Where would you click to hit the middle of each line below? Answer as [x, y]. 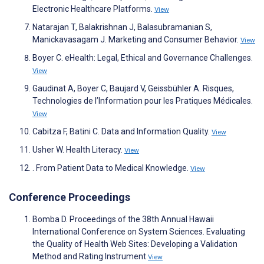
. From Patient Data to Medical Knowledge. [111, 168]
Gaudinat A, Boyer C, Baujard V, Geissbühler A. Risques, [133, 89]
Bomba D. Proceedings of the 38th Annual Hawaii [123, 220]
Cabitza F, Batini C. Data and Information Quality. [122, 132]
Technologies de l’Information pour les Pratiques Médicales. [143, 101]
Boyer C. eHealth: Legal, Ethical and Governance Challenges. [143, 58]
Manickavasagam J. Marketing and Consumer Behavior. [136, 40]
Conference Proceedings [70, 197]
